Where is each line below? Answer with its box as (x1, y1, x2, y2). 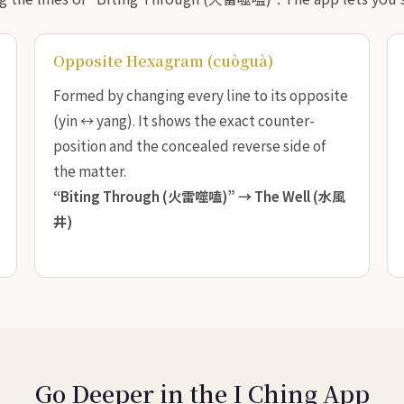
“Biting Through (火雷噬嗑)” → (53, 185, 255, 206)
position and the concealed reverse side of (53, 134, 326, 155)
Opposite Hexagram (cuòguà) (53, 50, 274, 71)
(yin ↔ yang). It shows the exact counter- (53, 109, 316, 130)
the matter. (53, 160, 127, 180)
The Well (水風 (254, 185, 346, 206)
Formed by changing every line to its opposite (53, 84, 349, 105)
